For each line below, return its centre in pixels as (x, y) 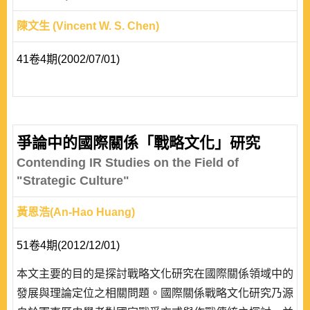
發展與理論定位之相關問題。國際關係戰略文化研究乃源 (155, 293)
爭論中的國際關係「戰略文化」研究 (138, 143)
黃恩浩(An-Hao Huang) (76, 212)
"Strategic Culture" (73, 181)
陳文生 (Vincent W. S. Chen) (88, 26)
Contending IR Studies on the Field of (128, 163)
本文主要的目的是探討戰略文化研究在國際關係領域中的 (155, 274)
